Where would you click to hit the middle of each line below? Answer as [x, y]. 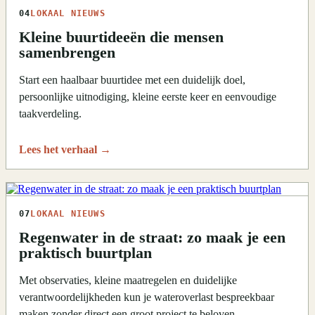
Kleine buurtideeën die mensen [121, 38]
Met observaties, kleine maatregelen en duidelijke [128, 281]
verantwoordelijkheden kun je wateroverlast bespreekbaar [147, 297]
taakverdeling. [50, 114]
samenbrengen [67, 53]
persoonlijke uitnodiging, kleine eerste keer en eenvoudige [148, 97]
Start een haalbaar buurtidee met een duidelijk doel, [132, 80]
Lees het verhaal [59, 150]
